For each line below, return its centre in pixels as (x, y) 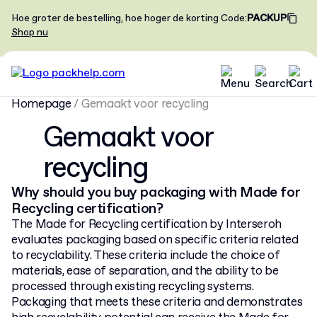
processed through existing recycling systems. (133, 287)
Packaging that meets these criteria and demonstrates (157, 302)
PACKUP (267, 18)
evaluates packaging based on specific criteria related (155, 240)
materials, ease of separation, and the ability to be (145, 271)
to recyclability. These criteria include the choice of (146, 256)
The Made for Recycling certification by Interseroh (147, 225)
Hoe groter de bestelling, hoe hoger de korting (115, 18)
